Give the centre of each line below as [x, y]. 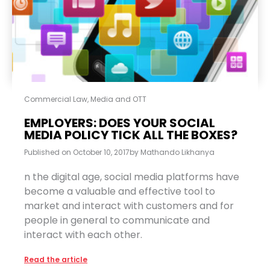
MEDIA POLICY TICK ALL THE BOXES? [131, 135]
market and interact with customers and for [129, 206]
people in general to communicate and [117, 220]
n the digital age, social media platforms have [132, 177]
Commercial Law [56, 99]
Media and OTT [118, 99]
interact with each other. [83, 234]
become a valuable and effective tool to [120, 191]
